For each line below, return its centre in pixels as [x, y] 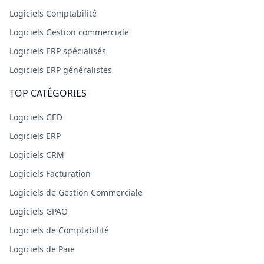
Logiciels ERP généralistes [61, 70]
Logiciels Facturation [50, 174]
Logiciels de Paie [42, 249]
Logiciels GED [36, 117]
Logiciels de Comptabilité [59, 230]
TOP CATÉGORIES [48, 93]
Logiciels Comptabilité [53, 13]
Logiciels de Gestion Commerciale [76, 192]
